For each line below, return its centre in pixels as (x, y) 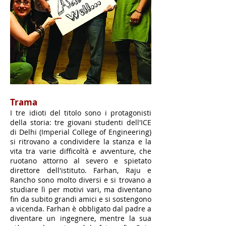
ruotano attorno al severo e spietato (81, 161)
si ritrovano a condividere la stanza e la (81, 142)
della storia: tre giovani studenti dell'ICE (81, 122)
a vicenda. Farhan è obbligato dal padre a (81, 209)
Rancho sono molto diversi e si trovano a (81, 180)
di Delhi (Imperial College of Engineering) (81, 132)
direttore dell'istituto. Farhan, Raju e (81, 170)
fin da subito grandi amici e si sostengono (81, 199)
